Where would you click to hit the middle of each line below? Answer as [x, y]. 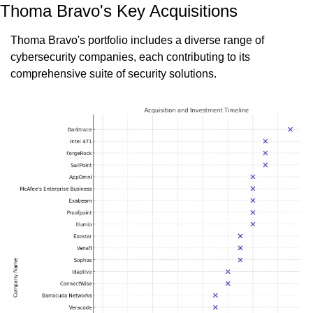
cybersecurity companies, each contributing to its [130, 57]
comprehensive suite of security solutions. [114, 74]
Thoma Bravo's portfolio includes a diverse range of [137, 41]
